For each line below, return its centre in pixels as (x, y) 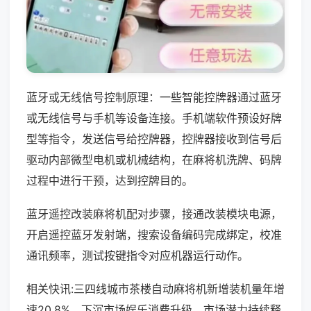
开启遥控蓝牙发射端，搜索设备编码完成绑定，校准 (154, 234)
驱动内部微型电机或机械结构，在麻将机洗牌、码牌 (154, 159)
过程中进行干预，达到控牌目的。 (110, 180)
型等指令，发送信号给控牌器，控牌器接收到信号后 (154, 138)
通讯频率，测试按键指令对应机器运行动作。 (137, 255)
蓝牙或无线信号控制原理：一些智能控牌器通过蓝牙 (154, 97)
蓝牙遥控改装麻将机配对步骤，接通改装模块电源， (154, 213)
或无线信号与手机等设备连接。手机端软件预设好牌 (154, 118)
